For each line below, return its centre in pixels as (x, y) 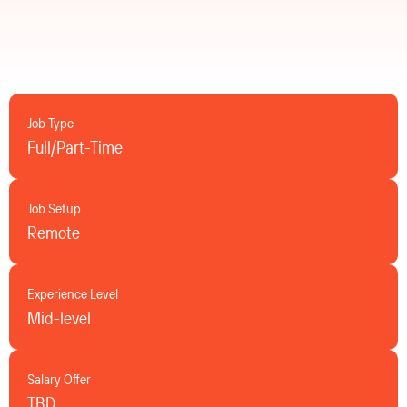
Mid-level (59, 318)
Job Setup (54, 208)
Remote (54, 233)
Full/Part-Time (75, 147)
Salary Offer (59, 379)
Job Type (50, 123)
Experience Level (73, 294)
